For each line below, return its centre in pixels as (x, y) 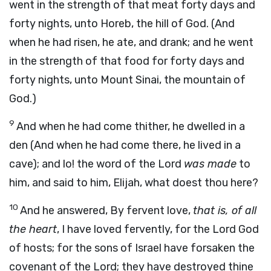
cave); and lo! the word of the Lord (96, 164)
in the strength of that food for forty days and (127, 61)
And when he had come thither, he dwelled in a (131, 126)
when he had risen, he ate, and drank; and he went (131, 42)
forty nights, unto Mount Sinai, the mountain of (127, 80)
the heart (33, 229)
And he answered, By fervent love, (106, 211)
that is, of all (225, 211)
